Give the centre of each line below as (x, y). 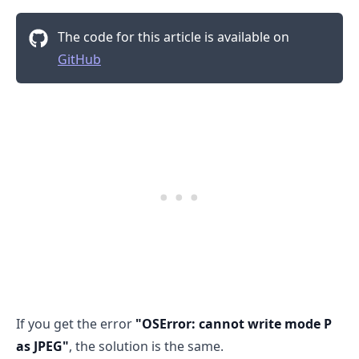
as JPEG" (42, 346)
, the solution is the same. (146, 346)
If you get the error (76, 323)
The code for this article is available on (173, 36)
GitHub (79, 59)
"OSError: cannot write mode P (234, 323)
